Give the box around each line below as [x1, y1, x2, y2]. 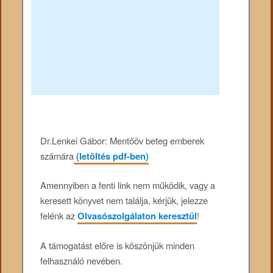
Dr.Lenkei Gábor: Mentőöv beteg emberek [40, 134, 205, 147]
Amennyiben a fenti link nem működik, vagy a [40, 179, 216, 192]
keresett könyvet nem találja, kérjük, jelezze [40, 194, 208, 207]
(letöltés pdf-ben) [74, 149, 149, 163]
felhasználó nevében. [40, 253, 123, 267]
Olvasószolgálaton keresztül [77, 209, 197, 223]
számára [40, 149, 74, 163]
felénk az [40, 209, 78, 222]
